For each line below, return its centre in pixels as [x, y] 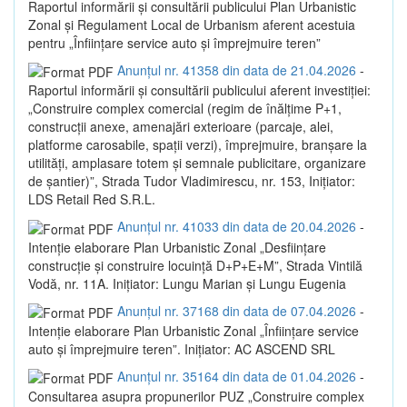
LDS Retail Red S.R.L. [92, 199]
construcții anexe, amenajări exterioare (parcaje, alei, [181, 127]
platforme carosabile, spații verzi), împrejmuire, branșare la [198, 145]
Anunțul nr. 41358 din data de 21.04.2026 [237, 70]
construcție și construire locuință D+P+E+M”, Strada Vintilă [195, 265]
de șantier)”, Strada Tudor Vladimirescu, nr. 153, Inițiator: [192, 181]
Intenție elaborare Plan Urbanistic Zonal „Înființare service [194, 331]
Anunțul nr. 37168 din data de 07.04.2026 [237, 310]
